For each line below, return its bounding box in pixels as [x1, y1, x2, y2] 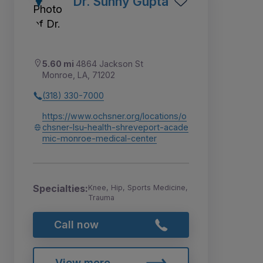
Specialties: [33, 183, 88, 195]
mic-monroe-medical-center [42, 133, 157, 144]
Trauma [88, 193, 114, 203]
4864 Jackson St [76, 59, 143, 69]
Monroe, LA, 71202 [42, 70, 115, 80]
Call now [53, 218, 99, 231]
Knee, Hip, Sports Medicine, [88, 183, 188, 193]
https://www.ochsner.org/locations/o [42, 111, 187, 122]
